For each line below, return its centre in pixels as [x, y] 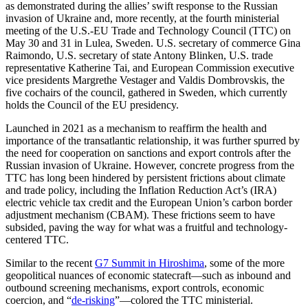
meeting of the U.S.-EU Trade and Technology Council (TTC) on [148, 30]
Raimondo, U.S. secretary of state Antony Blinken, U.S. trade [139, 55]
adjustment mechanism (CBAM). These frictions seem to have [140, 214]
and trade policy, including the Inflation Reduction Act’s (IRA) [141, 190]
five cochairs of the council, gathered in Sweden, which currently [146, 92]
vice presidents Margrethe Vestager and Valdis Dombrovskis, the [145, 80]
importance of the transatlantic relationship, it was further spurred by [153, 140]
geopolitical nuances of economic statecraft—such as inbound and [148, 275]
